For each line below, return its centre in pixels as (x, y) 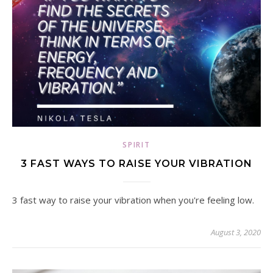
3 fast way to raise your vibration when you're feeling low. (136, 200)
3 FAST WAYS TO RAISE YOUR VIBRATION (136, 164)
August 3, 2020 (236, 232)
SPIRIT (136, 145)
